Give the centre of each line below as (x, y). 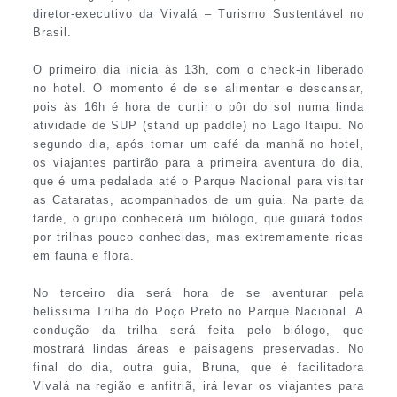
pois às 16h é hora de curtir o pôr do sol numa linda (198, 107)
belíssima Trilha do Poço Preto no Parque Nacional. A (198, 312)
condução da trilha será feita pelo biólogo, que (198, 331)
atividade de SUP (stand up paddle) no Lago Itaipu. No (198, 126)
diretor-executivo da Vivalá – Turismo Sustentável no (198, 14)
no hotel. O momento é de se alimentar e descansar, (198, 89)
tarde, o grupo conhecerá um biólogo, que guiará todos (198, 219)
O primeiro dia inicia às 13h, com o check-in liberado (198, 70)
